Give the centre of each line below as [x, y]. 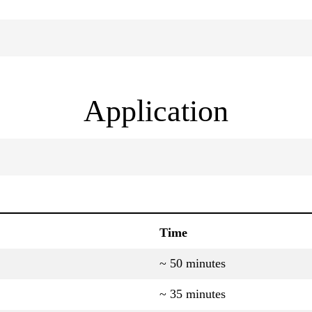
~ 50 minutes [193, 264]
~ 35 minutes [193, 294]
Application [156, 111]
